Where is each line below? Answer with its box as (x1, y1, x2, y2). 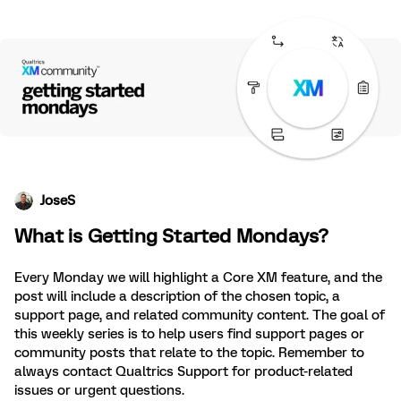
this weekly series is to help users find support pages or (14, 326, 364, 343)
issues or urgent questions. (14, 382, 184, 399)
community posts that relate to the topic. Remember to (14, 345, 364, 362)
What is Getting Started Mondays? (14, 225, 329, 248)
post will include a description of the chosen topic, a (14, 288, 340, 305)
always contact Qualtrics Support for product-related (14, 363, 353, 380)
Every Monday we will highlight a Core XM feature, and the (14, 269, 382, 286)
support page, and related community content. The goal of (14, 307, 385, 324)
